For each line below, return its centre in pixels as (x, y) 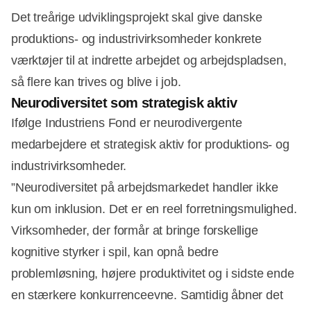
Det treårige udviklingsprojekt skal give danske (137, 18)
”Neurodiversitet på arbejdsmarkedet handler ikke (145, 188)
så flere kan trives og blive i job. (96, 82)
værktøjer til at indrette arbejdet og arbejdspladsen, (149, 61)
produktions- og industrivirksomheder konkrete (136, 39)
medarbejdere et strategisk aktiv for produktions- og (150, 145)
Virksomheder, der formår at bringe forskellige (135, 231)
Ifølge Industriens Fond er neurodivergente (127, 123)
